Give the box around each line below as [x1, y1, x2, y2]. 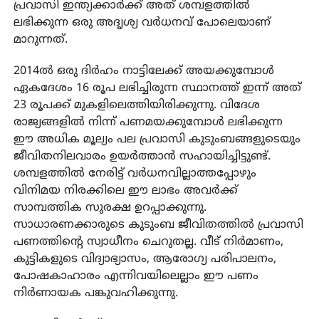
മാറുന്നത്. [13, 32, 68, 47]
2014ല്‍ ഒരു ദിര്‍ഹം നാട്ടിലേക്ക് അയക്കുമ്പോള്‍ [13, 63, 274, 78]
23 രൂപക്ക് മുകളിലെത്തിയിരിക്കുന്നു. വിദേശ [13, 98, 260, 113]
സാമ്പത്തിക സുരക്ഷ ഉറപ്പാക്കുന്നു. [13, 200, 206, 215]
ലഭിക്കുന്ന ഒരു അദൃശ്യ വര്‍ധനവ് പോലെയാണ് [13, 15, 271, 30]
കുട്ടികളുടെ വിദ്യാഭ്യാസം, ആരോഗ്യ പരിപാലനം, [13, 251, 276, 266]
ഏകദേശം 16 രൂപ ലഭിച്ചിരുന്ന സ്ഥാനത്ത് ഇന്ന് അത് [13, 80, 301, 95]
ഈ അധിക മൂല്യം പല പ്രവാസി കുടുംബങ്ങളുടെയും [13, 132, 300, 147]
